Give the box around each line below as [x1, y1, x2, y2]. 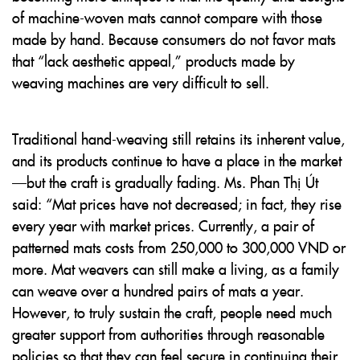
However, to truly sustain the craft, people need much [12, 302, 332, 322]
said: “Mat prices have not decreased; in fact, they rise [12, 194, 342, 214]
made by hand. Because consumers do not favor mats [12, 29, 336, 49]
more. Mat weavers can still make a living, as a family [12, 259, 339, 279]
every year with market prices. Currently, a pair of [12, 215, 314, 235]
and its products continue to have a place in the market [12, 150, 342, 170]
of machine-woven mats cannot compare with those [12, 7, 322, 27]
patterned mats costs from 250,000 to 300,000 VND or [12, 237, 346, 257]
